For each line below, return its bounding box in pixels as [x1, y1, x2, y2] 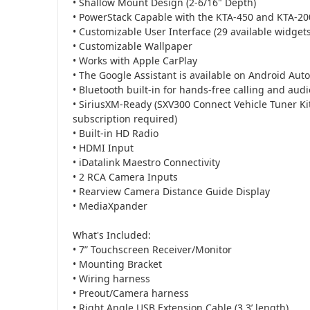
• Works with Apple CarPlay [73, 53, 197, 67]
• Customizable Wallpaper [73, 39, 192, 53]
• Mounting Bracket [73, 257, 162, 271]
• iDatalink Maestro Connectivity [73, 155, 220, 169]
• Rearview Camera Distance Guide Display [73, 184, 270, 198]
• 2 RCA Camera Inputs [73, 170, 178, 183]
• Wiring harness [73, 271, 150, 285]
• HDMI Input [73, 140, 134, 154]
